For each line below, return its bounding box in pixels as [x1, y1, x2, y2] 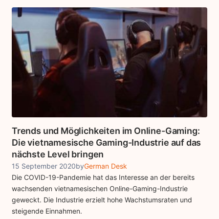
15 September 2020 [12, 162, 76, 171]
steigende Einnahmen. [12, 207, 82, 216]
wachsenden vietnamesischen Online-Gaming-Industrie [12, 184, 188, 193]
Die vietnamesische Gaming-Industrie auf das [12, 137, 201, 148]
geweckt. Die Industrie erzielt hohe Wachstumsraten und [12, 196, 192, 204]
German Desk [84, 162, 127, 171]
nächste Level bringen [12, 149, 104, 160]
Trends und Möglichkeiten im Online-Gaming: [12, 126, 200, 136]
